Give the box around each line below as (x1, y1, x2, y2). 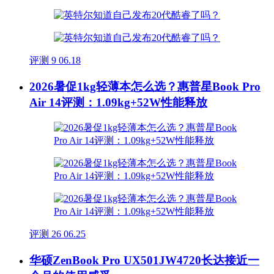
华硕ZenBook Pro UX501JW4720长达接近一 (29, 254, 259, 267)
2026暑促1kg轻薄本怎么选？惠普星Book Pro (29, 80, 261, 93)
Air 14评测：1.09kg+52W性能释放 (29, 95, 207, 109)
